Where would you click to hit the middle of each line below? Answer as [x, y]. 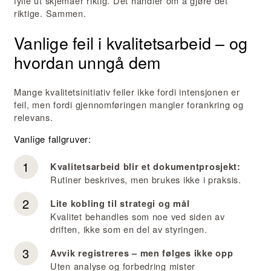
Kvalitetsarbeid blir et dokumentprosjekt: [145, 166]
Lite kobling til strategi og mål [120, 203]
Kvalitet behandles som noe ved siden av [138, 216]
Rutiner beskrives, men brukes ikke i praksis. [146, 179]
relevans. [34, 117]
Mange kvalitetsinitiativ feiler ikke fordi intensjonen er [127, 92]
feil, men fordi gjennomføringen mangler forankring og [129, 105]
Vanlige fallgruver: [53, 139]
